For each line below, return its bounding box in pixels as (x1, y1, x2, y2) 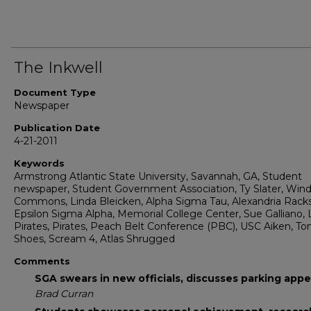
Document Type (14, 87, 96, 99)
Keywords (14, 158, 65, 169)
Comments (14, 255, 70, 267)
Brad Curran (35, 287, 93, 301)
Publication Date (14, 122, 100, 134)
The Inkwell (14, 58, 103, 78)
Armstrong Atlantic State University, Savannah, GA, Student (14, 170, 302, 183)
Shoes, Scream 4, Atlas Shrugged (14, 233, 175, 246)
